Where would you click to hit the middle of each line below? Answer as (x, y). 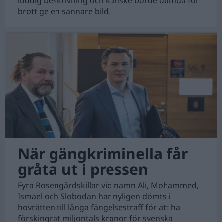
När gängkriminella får (103, 153)
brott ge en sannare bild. (64, 11)
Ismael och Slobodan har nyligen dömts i (94, 196)
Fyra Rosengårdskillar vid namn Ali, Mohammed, (108, 185)
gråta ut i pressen (83, 169)
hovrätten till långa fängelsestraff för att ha (99, 207)
